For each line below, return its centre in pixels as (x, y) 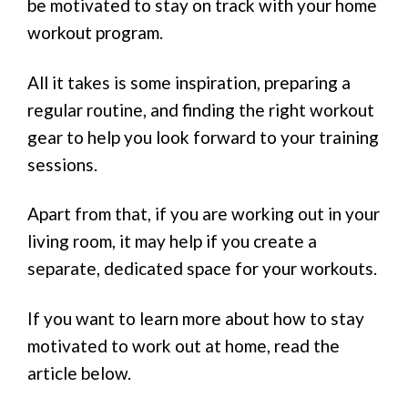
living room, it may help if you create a (172, 241)
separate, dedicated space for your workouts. (202, 269)
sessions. (62, 164)
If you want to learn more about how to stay (196, 318)
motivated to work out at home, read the (184, 345)
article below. (79, 372)
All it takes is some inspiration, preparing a (189, 82)
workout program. (95, 32)
